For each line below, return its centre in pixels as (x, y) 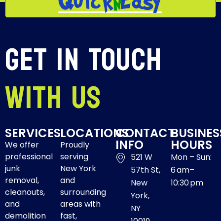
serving (74, 156)
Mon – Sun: (191, 157)
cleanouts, (25, 192)
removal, (22, 180)
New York (78, 168)
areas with (80, 204)
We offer (22, 145)
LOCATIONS (94, 133)
